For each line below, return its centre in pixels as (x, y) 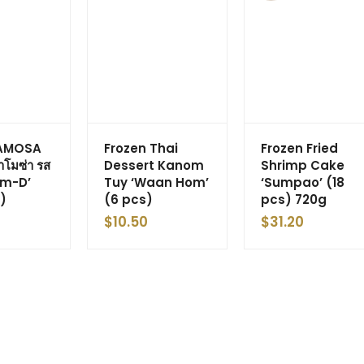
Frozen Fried (299, 148)
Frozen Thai (141, 148)
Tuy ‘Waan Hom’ (156, 182)
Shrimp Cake (303, 165)
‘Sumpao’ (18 (303, 182)
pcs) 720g (294, 199)
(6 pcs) (128, 199)
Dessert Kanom (154, 165)
